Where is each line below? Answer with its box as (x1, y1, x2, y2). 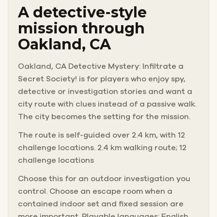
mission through (18, 19, 145, 37)
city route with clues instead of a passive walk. (18, 100, 197, 108)
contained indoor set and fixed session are (18, 200, 184, 208)
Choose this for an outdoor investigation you (18, 174, 190, 183)
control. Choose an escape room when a (18, 187, 172, 195)
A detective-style (18, 3, 147, 21)
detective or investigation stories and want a (18, 87, 192, 95)
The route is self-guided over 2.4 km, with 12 (18, 131, 185, 139)
